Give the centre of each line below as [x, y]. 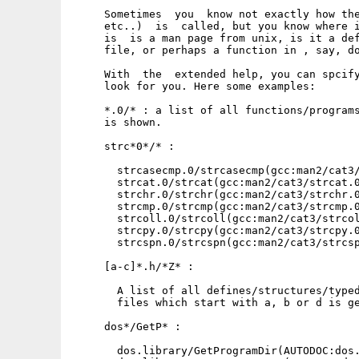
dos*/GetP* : [127, 327]
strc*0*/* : [123, 146]
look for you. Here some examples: [194, 86]
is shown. [117, 122]
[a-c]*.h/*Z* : [133, 266]
